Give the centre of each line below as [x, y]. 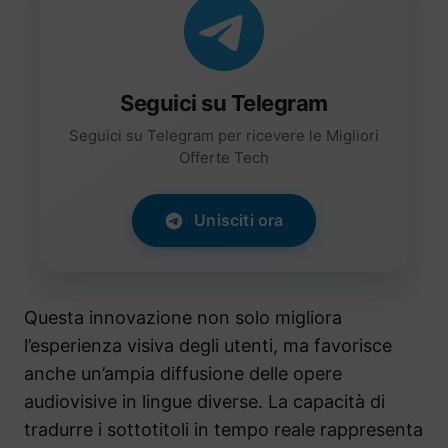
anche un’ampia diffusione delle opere [183, 374]
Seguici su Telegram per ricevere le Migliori [224, 136]
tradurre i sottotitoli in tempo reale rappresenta [223, 430]
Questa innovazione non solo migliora [183, 318]
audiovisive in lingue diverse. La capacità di [204, 402]
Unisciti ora [239, 220]
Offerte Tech [224, 158]
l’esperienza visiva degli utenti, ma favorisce [208, 346]
